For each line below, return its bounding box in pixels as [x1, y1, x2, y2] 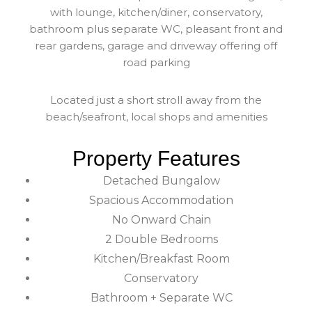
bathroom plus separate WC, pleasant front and [29, 22, 283, 36]
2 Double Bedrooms [104, 232, 218, 246]
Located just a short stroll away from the [50, 93, 262, 107]
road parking [122, 55, 190, 69]
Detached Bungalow [102, 173, 220, 187]
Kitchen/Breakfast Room [93, 251, 230, 265]
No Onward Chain [111, 212, 211, 226]
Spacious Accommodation [89, 193, 233, 207]
